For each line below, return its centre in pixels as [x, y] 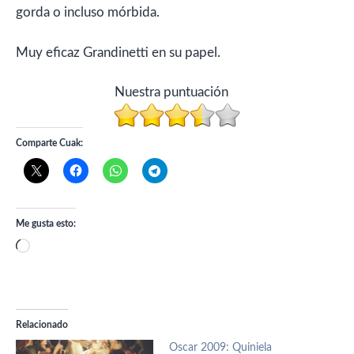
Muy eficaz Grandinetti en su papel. [118, 52]
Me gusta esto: [46, 224]
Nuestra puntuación [171, 92]
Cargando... [62, 248]
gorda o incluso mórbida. [88, 13]
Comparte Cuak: [49, 143]
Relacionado [42, 325]
